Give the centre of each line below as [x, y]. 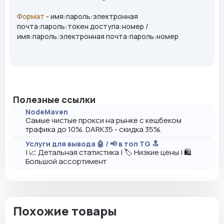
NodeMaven [47, 112]
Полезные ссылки [54, 100]
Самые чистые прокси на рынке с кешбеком [103, 120]
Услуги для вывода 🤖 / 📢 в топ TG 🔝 [92, 144]
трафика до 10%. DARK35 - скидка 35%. [94, 129]
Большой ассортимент [66, 161]
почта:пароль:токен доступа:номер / [83, 26]
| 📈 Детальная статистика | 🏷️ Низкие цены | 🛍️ [108, 152]
